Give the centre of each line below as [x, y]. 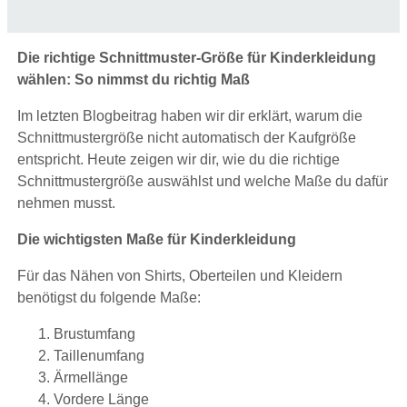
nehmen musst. [66, 203]
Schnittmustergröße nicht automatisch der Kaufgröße [186, 137]
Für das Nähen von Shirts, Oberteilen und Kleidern [179, 275]
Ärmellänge [90, 377]
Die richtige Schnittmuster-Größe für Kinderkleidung [196, 57]
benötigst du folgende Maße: [109, 297]
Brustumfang [94, 333]
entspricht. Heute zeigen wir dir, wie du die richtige [178, 159]
